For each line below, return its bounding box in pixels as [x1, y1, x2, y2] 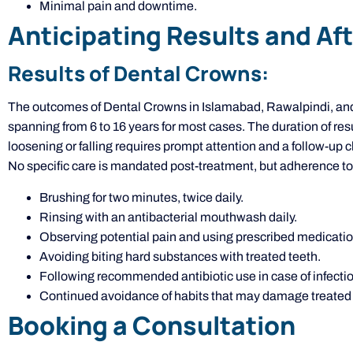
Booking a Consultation [8, 307, 295, 343]
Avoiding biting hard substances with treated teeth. [39, 249, 321, 263]
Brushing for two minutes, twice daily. [39, 190, 243, 204]
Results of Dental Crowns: [8, 59, 269, 88]
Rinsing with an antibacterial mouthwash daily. [39, 210, 297, 224]
